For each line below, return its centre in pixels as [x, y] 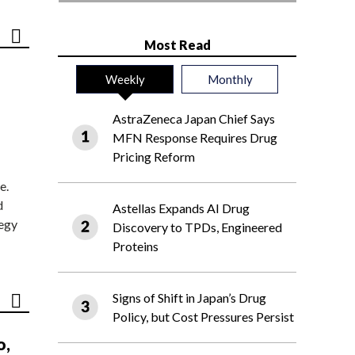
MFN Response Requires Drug [195, 138]
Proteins [136, 246]
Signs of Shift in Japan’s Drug [189, 298]
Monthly [230, 80]
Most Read [177, 45]
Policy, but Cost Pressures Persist [203, 317]
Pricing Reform [154, 157]
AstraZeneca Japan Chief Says [194, 119]
